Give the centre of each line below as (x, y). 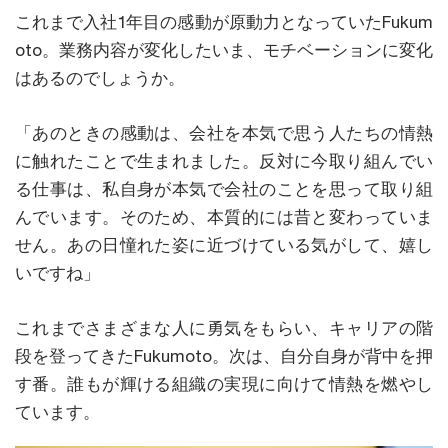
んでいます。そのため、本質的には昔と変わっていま (224, 216)
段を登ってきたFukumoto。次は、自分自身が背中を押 (224, 355)
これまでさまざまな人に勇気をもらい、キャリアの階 (224, 327)
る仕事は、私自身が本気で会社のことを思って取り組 (224, 188)
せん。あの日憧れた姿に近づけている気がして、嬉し (224, 244)
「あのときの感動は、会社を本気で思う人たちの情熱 (224, 132)
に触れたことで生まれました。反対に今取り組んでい (224, 160)
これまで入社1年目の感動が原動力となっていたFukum (224, 21)
